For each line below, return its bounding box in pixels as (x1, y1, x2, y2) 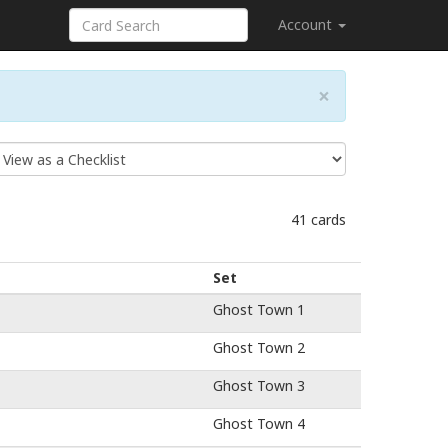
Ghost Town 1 (213, 300, 305, 319)
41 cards (291, 210, 346, 229)
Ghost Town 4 (213, 414, 305, 433)
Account (278, 15, 336, 34)
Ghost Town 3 (213, 376, 305, 395)
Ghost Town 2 (213, 338, 305, 357)
